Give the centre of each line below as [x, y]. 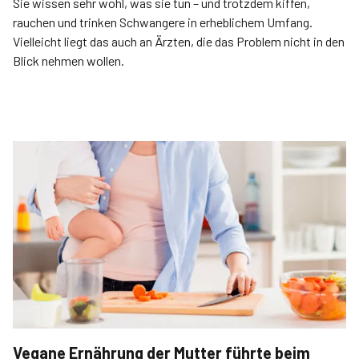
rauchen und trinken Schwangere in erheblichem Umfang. [163, 22]
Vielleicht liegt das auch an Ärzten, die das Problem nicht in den [179, 41]
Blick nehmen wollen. [69, 61]
